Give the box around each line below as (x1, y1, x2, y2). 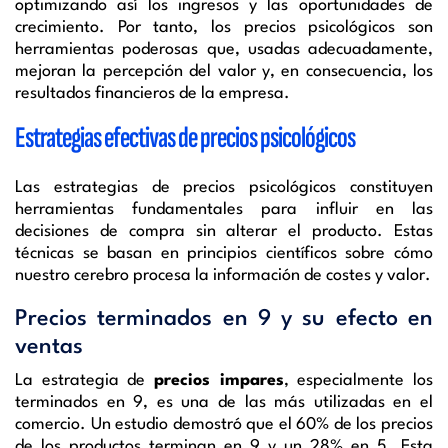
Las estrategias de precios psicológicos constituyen (15, 178, 433, 196)
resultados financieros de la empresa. (15, 84, 290, 102)
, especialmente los (283, 371, 434, 389)
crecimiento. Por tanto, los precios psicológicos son (15, 18, 433, 36)
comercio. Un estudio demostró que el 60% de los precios (15, 415, 433, 433)
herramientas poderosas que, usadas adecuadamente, (15, 40, 433, 58)
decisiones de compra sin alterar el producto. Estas (15, 222, 433, 240)
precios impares (154, 371, 284, 389)
